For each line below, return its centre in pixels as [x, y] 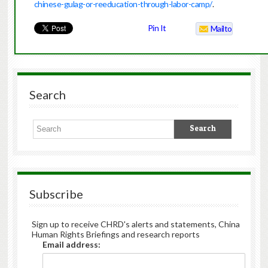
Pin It [157, 28]
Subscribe [56, 194]
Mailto [221, 29]
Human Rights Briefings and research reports [115, 234]
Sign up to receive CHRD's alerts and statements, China [135, 224]
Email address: [71, 245]
